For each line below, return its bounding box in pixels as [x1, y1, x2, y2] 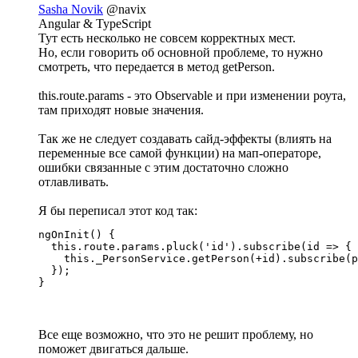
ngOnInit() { [38, 229, 115, 241]
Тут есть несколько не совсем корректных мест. [38, 31, 296, 46]
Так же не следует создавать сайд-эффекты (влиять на [38, 132, 332, 146]
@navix [106, 2, 146, 17]
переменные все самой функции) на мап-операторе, [38, 146, 321, 161]
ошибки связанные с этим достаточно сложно [38, 161, 288, 175]
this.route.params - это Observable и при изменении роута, [38, 89, 346, 103]
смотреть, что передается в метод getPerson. [38, 60, 275, 74]
